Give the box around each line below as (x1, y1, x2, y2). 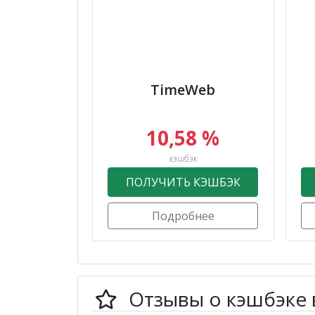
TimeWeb (150, 80, 216, 100)
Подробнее (151, 208, 214, 224)
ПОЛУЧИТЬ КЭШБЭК (125, 174, 240, 191)
